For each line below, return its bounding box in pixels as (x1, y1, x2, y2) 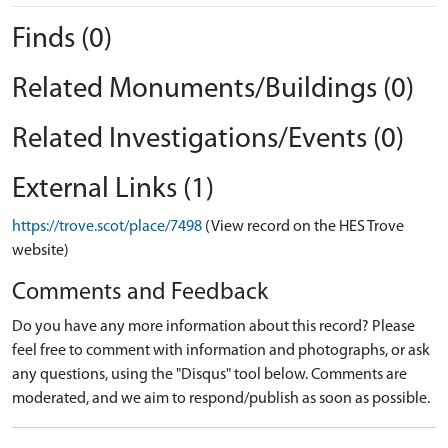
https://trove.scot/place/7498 (12, 219, 202, 235)
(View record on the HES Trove (205, 219, 404, 235)
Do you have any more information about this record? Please (12, 319, 415, 335)
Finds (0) (12, 25, 112, 54)
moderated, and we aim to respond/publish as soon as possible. (12, 391, 430, 407)
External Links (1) (12, 175, 214, 204)
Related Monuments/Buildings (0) (12, 75, 414, 104)
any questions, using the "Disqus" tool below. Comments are (12, 367, 407, 383)
